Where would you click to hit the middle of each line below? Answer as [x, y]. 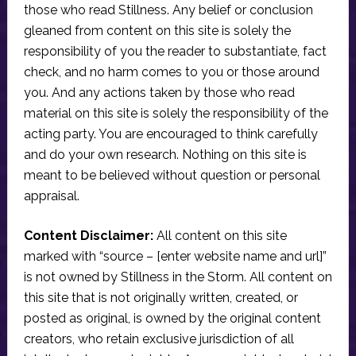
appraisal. [51, 196]
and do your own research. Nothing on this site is [165, 155]
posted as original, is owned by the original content [172, 318]
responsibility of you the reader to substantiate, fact [175, 51]
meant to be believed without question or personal [172, 175]
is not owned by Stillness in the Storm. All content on [178, 277]
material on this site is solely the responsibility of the [176, 113]
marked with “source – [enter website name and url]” [175, 256]
